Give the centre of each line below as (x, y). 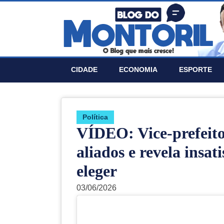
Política (95, 117)
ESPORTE (195, 69)
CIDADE (84, 69)
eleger (97, 171)
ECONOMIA (138, 69)
